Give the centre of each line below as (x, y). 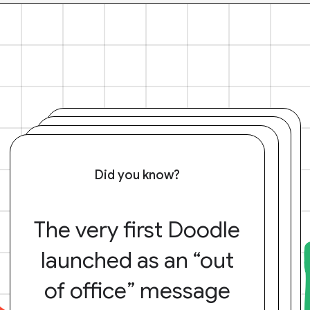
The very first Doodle (137, 230)
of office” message (137, 291)
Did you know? (137, 175)
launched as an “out (137, 260)
